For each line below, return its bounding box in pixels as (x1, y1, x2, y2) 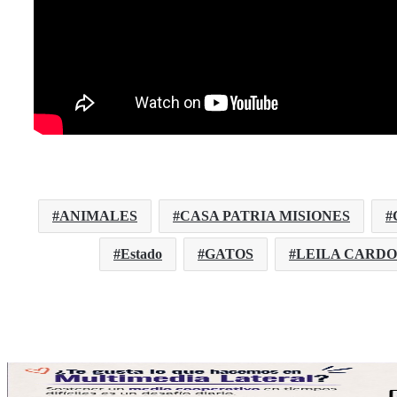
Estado (121, 246, 162, 262)
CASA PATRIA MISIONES (180, 208, 350, 224)
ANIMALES (59, 208, 137, 224)
